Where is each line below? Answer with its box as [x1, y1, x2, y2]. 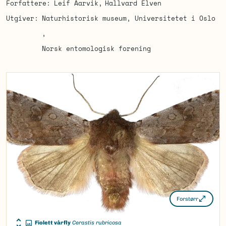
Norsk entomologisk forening [41, 43, 151, 53]
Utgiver [6, 13, 34, 23]
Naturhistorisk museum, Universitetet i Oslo [41, 13, 215, 23]
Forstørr [177, 195, 198, 202]
